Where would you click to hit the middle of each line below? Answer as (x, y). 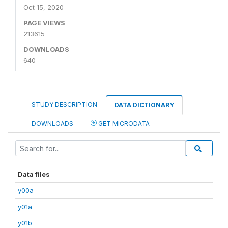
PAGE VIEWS (44, 23)
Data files (34, 174)
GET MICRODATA (123, 124)
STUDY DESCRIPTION (64, 105)
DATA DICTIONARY (144, 105)
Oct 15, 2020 (44, 7)
